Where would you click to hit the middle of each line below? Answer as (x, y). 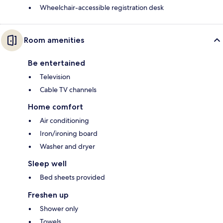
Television (55, 77)
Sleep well (47, 164)
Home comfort (56, 107)
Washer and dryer (67, 147)
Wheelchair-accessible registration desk (102, 8)
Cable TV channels (68, 90)
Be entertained (56, 63)
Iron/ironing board (69, 134)
